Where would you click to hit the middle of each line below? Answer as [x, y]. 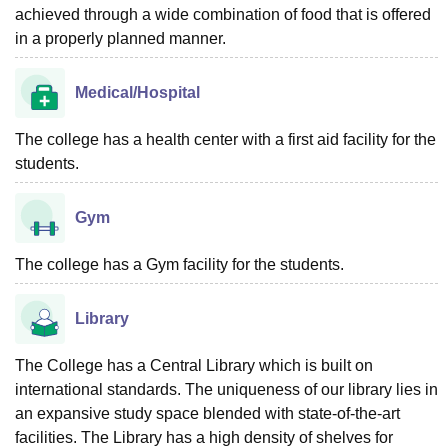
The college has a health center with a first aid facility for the [225, 139]
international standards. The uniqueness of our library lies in [226, 389]
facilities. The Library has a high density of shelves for [204, 437]
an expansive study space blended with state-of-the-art [207, 413]
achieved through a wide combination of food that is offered [223, 14]
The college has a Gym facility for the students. [179, 264]
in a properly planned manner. [120, 38]
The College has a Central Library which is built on [194, 365]
